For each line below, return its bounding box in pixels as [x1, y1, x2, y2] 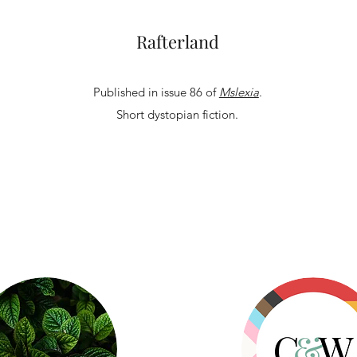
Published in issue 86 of [92, 84, 219, 100]
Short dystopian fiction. [116, 107, 239, 122]
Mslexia [218, 84, 259, 100]
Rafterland [135, 29, 219, 53]
